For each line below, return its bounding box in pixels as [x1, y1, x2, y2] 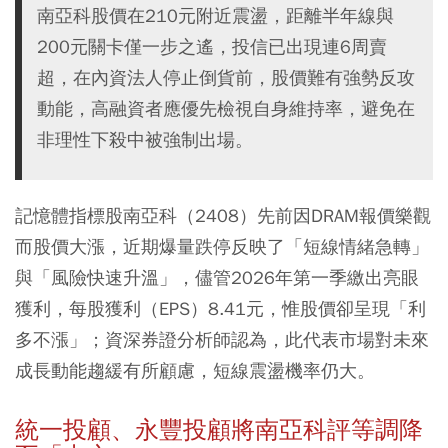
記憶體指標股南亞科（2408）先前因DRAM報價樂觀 [15, 203, 431, 227]
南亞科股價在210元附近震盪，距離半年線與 [37, 3, 394, 27]
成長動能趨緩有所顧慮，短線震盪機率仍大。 [15, 358, 375, 382]
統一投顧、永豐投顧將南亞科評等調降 [15, 414, 423, 445]
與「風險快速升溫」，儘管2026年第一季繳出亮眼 [15, 265, 419, 289]
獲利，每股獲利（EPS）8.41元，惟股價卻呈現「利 [15, 296, 426, 320]
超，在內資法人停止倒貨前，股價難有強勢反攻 [37, 65, 415, 89]
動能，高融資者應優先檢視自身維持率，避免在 [37, 96, 415, 120]
